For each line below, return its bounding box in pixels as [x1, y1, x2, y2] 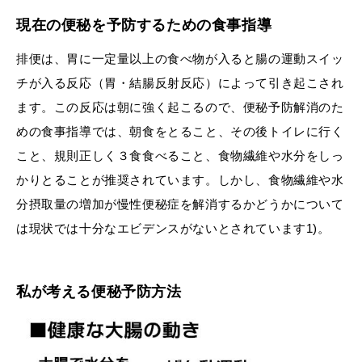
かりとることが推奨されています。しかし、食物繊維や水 [16, 172, 344, 187]
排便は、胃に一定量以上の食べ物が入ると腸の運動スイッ [16, 51, 344, 65]
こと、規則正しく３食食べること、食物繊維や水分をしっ [16, 148, 344, 162]
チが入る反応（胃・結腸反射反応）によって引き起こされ [16, 75, 344, 90]
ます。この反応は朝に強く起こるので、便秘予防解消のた [16, 99, 344, 114]
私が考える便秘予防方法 [16, 283, 182, 300]
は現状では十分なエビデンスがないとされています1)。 [16, 221, 330, 235]
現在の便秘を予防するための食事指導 [16, 16, 272, 33]
